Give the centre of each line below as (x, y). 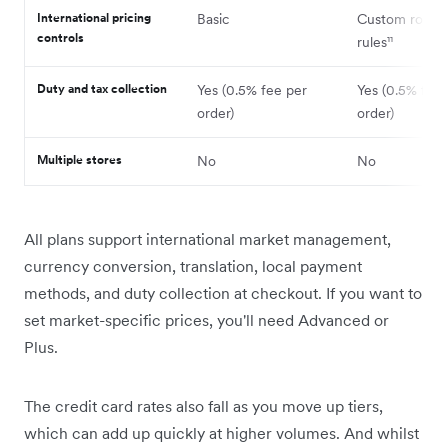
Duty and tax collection (102, 88)
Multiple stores (79, 159)
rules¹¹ (375, 41)
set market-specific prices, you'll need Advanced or (206, 319)
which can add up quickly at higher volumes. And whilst (221, 432)
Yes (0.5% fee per (252, 89)
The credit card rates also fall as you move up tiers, (203, 405)
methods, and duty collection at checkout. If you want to (223, 292)
